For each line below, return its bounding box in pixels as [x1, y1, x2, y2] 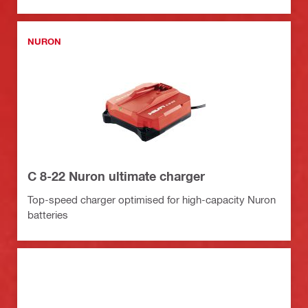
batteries [27, 208, 68, 221]
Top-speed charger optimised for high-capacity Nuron [27, 192, 276, 206]
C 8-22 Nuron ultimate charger [27, 168, 205, 184]
